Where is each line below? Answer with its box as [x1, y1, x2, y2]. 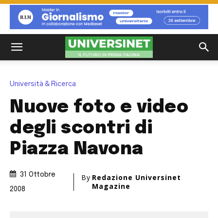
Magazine [92, 182, 131, 191]
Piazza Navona [10, 140, 144, 158]
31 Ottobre [20, 171, 55, 179]
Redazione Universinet [92, 173, 182, 182]
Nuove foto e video [10, 98, 188, 116]
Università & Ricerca [10, 78, 76, 89]
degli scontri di [10, 119, 152, 137]
